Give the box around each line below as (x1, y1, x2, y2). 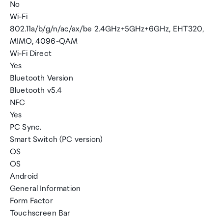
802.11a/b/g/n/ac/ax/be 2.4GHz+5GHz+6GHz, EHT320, (10, 25, 204, 34)
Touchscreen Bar (10, 209, 71, 218)
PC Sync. (10, 123, 42, 132)
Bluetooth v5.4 (10, 86, 62, 95)
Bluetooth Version (10, 74, 73, 83)
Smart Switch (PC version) (10, 135, 103, 144)
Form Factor (10, 196, 53, 206)
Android (10, 172, 38, 181)
